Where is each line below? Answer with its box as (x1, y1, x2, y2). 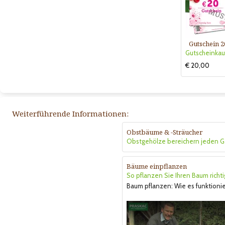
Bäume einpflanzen (127, 161, 187, 171)
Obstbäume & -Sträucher (127, 127, 202, 137)
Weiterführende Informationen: (12, 108, 129, 119)
